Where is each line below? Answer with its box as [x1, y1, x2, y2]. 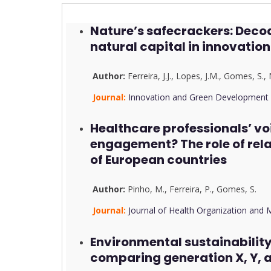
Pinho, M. [128, 183, 165, 195]
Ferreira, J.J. [128, 70, 172, 82]
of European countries [90, 151, 227, 169]
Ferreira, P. [169, 183, 212, 195]
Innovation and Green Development [128, 91, 269, 103]
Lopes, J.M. [176, 70, 220, 82]
